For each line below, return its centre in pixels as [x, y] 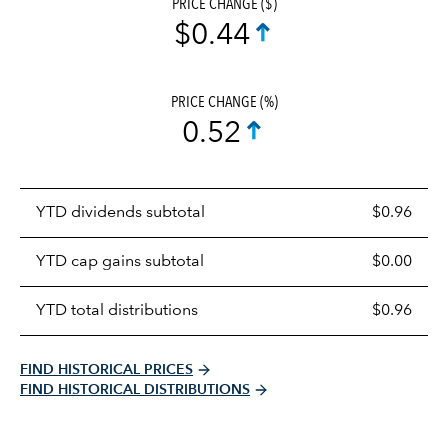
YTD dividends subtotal [120, 212]
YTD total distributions [117, 310]
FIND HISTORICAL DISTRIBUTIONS [135, 389]
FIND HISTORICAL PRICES [106, 369]
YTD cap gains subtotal [120, 261]
